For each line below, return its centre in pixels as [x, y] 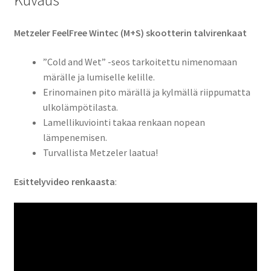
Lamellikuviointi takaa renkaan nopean [124, 122]
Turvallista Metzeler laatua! [100, 152]
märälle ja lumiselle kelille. [99, 77]
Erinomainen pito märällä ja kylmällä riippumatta [146, 92]
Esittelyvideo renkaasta [64, 181]
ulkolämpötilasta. [80, 107]
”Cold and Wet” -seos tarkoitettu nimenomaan [140, 61]
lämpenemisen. [75, 137]
